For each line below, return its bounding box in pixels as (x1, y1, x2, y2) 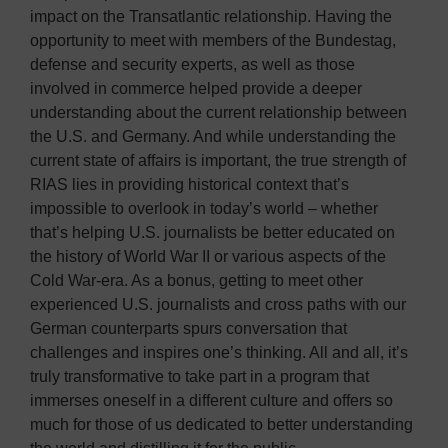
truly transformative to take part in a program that (30, 367, 369, 385)
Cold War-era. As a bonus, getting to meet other (30, 271, 363, 289)
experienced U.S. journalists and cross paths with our (30, 295, 406, 313)
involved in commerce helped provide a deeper (30, 79, 362, 97)
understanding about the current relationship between (30, 103, 407, 121)
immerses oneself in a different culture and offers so (30, 391, 393, 409)
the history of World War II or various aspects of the (30, 247, 386, 265)
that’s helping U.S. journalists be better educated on (30, 223, 395, 241)
